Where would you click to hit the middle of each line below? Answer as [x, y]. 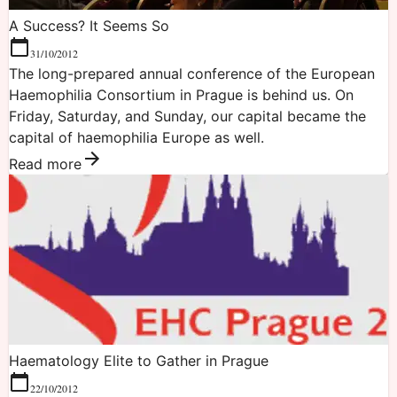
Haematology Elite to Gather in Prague [139, 360]
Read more [45, 163]
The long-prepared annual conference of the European [192, 73]
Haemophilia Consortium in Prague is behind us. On [181, 94]
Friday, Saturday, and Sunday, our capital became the [187, 116]
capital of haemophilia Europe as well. [136, 137]
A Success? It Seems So [89, 25]
